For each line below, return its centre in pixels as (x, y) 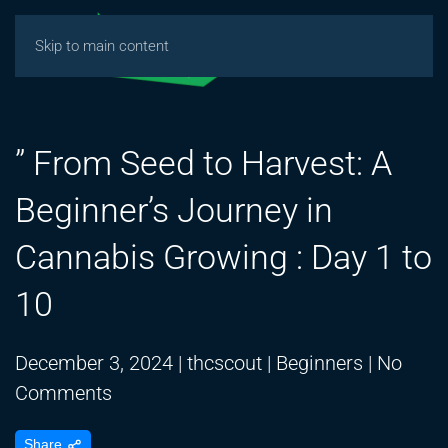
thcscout (224, 363)
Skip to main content (102, 46)
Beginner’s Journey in (174, 210)
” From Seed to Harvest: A (203, 163)
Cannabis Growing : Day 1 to (223, 257)
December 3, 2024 (94, 363)
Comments (63, 393)
